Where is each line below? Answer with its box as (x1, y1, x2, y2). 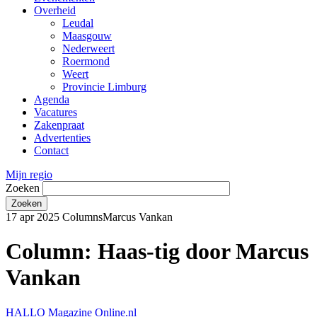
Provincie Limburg (62, 80, 146, 93)
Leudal (62, 16, 93, 29)
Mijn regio (6, 168, 52, 180)
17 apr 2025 (6, 210, 59, 223)
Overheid (34, 4, 76, 16)
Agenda (34, 93, 69, 105)
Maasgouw (62, 29, 112, 42)
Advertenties (34, 131, 91, 144)
